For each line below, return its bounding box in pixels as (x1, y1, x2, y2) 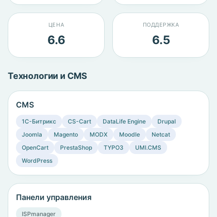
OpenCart (22, 144, 48, 151)
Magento (54, 131, 78, 138)
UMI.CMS (135, 144, 161, 151)
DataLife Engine (103, 118, 146, 125)
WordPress (22, 157, 52, 164)
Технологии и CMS (8, 71, 88, 81)
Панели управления (16, 192, 92, 202)
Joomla (22, 131, 42, 138)
